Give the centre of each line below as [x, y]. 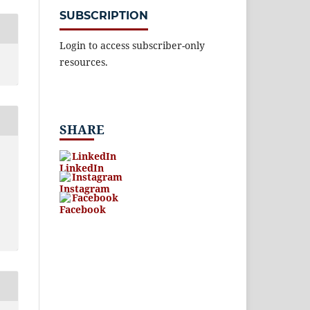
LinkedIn [94, 156]
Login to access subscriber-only [132, 46]
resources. [84, 62]
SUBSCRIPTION [104, 16]
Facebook [95, 198]
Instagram [97, 177]
